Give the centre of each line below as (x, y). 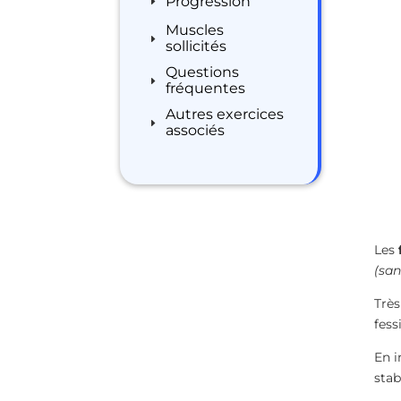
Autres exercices (225, 114)
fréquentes (206, 88)
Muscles (195, 30)
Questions (203, 72)
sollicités (196, 46)
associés (196, 130)
